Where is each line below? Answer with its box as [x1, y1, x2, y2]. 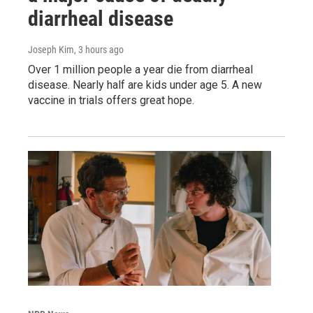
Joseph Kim [28, 43, 74, 55]
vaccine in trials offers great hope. [28, 93, 194, 107]
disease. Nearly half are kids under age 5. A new [28, 78, 262, 92]
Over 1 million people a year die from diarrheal [28, 62, 253, 76]
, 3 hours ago [74, 43, 124, 55]
